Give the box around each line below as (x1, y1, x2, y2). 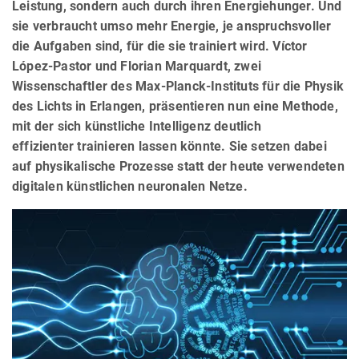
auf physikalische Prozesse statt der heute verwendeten (12, 159, 345, 175)
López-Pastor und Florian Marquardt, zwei (12, 58, 262, 75)
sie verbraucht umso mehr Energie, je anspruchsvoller (12, 18, 332, 34)
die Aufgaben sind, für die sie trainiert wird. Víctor (12, 38, 308, 54)
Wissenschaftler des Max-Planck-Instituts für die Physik (12, 79, 345, 95)
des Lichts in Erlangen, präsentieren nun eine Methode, (12, 99, 338, 115)
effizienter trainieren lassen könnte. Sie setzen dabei (12, 139, 327, 155)
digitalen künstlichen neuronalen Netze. (12, 179, 248, 195)
